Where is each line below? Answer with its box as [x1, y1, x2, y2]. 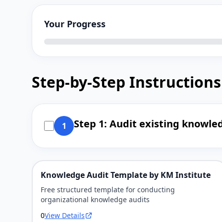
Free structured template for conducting [41, 185, 175, 194]
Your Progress [44, 18, 106, 30]
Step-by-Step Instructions [32, 72, 221, 92]
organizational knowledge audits [41, 195, 150, 204]
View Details [45, 211, 85, 220]
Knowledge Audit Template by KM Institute [41, 169, 211, 180]
